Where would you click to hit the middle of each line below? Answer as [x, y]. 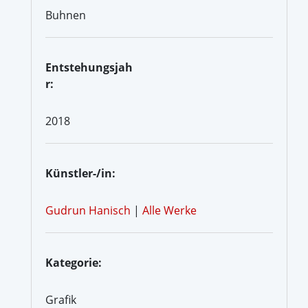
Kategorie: [74, 262]
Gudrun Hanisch [88, 210]
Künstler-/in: [80, 173]
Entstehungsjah [89, 67]
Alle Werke [169, 210]
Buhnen [66, 15]
